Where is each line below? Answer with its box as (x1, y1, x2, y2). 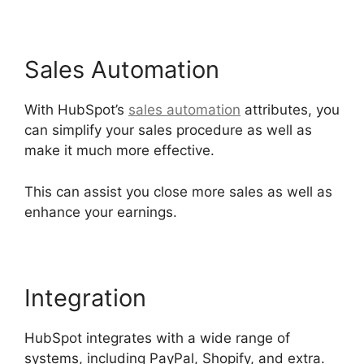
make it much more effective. (24, 142, 214, 159)
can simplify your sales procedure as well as (24, 122, 312, 139)
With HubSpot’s (24, 102, 128, 119)
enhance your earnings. (24, 203, 177, 220)
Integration (24, 283, 146, 312)
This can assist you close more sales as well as (24, 183, 332, 200)
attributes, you (240, 102, 340, 119)
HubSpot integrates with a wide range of (24, 329, 290, 346)
